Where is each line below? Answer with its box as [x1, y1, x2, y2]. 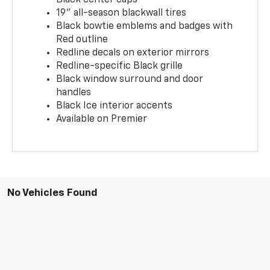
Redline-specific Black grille [56, 61, 183, 71]
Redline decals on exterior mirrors [56, 48, 210, 58]
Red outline [56, 34, 108, 45]
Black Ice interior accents [56, 101, 173, 111]
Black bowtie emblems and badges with [56, 21, 233, 31]
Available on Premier [56, 114, 148, 124]
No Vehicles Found [7, 187, 98, 198]
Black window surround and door [56, 74, 204, 84]
